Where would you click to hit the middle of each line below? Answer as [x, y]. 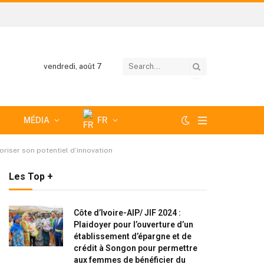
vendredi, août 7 [73, 66]
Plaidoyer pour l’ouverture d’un [133, 225]
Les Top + [31, 176]
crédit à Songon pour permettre [136, 248]
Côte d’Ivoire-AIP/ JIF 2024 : [127, 213]
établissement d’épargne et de [133, 236]
